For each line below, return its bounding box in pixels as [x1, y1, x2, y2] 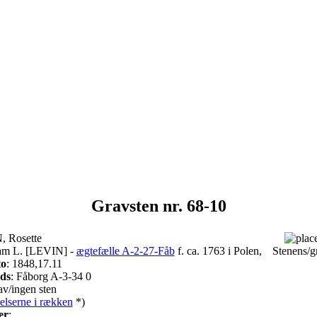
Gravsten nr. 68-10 [91, 196, 226, 215]
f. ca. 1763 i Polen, [174, 244, 262, 257]
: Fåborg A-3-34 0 [10, 270, 91, 282]
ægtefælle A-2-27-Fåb [76, 244, 175, 257]
